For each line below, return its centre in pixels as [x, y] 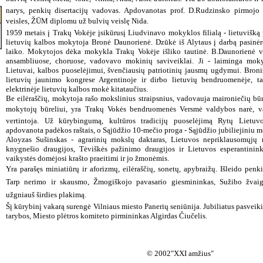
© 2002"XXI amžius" [180, 253]
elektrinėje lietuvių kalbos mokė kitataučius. [77, 89]
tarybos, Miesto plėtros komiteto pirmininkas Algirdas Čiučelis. [107, 216]
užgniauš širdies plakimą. [46, 195]
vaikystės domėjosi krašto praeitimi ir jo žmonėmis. [87, 158]
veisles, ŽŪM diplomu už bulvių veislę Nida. [77, 21]
